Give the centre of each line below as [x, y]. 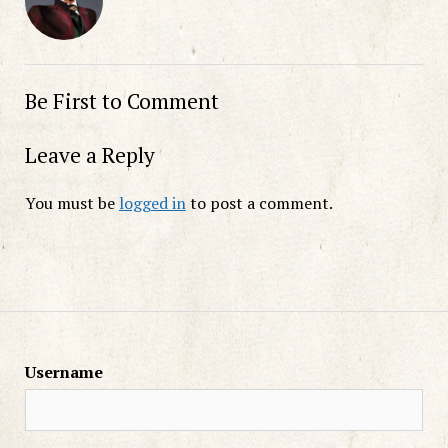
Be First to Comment [121, 100]
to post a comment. [259, 202]
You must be [71, 202]
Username [63, 371]
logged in [152, 202]
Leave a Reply [89, 154]
